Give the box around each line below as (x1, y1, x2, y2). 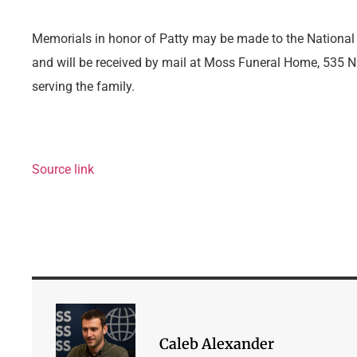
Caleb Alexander (159, 335, 274, 354)
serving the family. (32, 78, 135, 94)
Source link (32, 162, 94, 178)
